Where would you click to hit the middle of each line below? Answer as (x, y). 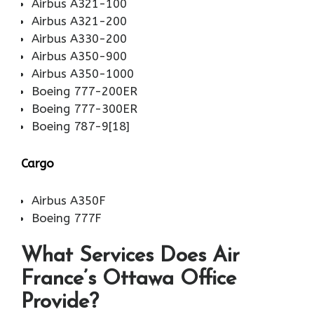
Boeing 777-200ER (84, 91)
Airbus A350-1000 (83, 73)
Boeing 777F (67, 218)
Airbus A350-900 (79, 56)
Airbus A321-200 (79, 21)
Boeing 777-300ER (84, 108)
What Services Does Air (130, 257)
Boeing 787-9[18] (81, 126)
